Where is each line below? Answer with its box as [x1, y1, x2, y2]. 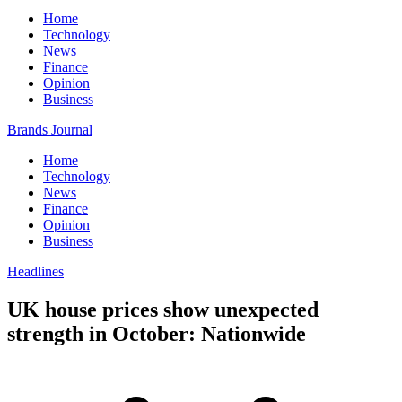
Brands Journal [7, 122, 92, 137]
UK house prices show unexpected [7, 297, 319, 321]
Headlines [7, 264, 64, 279]
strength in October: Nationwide [7, 321, 306, 345]
